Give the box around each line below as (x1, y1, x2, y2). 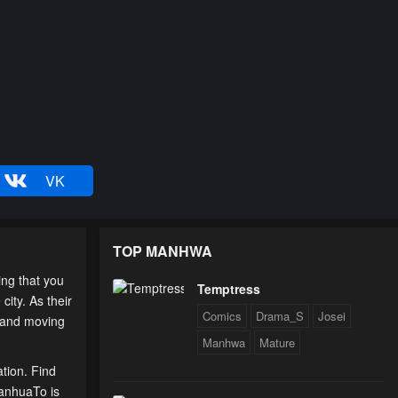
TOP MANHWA (113, 241, 212, 262)
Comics (203, 307, 242, 325)
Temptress (197, 280, 260, 298)
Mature (259, 334, 295, 352)
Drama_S (256, 307, 304, 325)
